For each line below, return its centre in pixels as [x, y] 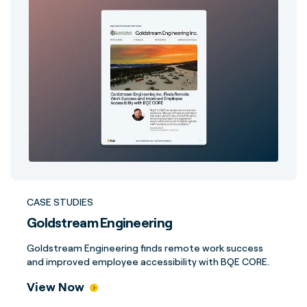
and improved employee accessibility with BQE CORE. [148, 261]
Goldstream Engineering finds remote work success [145, 248]
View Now [56, 286]
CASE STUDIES [60, 202]
